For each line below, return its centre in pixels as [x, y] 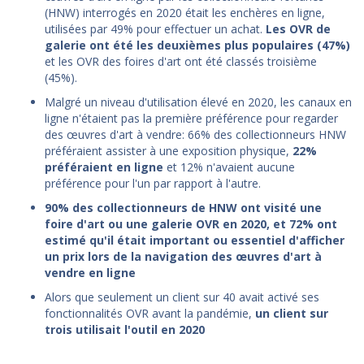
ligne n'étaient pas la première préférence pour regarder [191, 118]
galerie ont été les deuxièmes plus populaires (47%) [197, 45]
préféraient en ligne [104, 167]
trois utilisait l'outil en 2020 [125, 329]
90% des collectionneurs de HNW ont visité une [183, 207]
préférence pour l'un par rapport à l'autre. [153, 183]
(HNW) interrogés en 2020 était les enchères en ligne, [185, 12]
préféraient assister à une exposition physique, [169, 150]
